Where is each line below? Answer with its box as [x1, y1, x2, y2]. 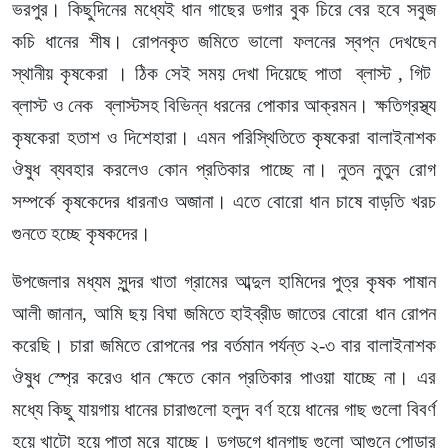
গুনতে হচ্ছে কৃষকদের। [12, 223, 151, 245]
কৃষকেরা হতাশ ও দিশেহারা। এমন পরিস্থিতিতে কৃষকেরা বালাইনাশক [12, 127, 436, 149]
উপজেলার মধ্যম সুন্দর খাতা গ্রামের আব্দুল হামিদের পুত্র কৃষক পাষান [12, 271, 436, 293]
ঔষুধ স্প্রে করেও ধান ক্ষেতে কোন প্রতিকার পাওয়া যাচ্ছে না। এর [12, 367, 436, 389]
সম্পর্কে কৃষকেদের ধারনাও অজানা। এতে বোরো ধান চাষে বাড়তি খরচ [12, 191, 436, 213]
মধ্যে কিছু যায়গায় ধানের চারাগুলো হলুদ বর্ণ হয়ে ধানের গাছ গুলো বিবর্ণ [12, 399, 436, 421]
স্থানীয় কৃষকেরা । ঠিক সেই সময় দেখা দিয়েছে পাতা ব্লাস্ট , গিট [12, 63, 436, 85]
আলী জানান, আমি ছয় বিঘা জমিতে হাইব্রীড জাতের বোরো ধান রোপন [12, 303, 436, 325]
